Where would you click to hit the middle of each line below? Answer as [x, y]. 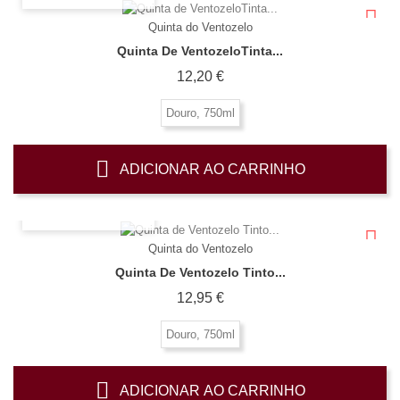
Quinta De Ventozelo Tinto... [200, 272]
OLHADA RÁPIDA [88, 214]
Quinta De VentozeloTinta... [200, 51]
